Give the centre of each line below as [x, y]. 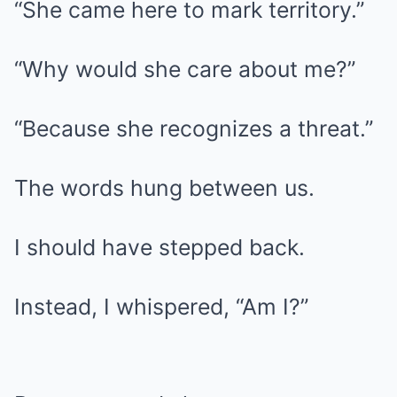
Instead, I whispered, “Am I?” [161, 307]
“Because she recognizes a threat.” [194, 128]
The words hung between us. [164, 188]
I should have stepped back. [160, 247]
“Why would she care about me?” [185, 69]
